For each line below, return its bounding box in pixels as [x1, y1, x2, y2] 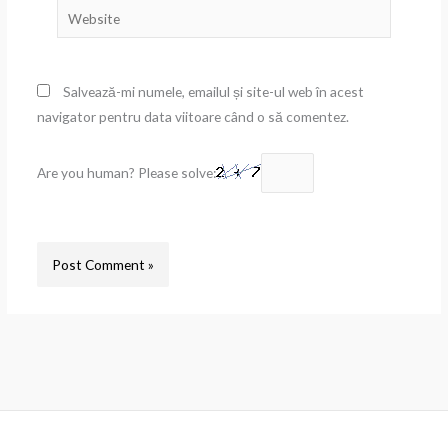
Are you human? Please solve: [36, 164, 216, 182]
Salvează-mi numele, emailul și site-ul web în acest [62, 83, 364, 101]
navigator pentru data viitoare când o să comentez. [36, 108, 349, 126]
